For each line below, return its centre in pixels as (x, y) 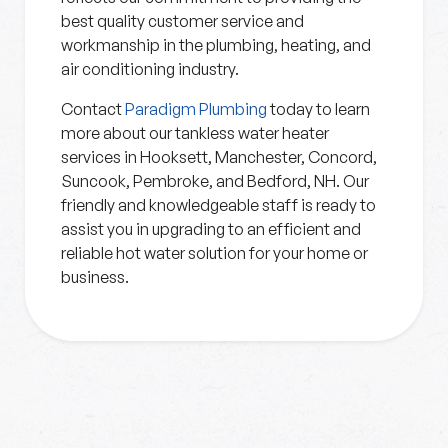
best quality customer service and (182, 21)
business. (95, 277)
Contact (91, 109)
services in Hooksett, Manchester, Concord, (219, 157)
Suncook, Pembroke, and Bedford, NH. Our (215, 181)
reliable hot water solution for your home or (214, 253)
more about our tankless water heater (195, 133)
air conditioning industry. (150, 69)
